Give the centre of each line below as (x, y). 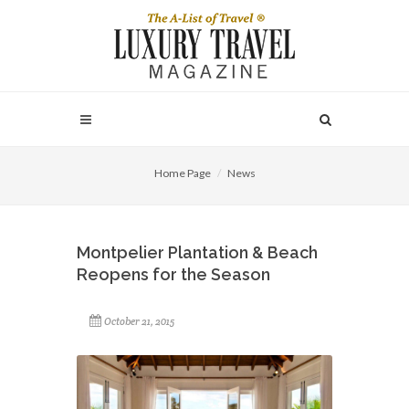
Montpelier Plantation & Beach (197, 252)
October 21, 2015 (139, 321)
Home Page (182, 173)
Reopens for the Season (173, 274)
